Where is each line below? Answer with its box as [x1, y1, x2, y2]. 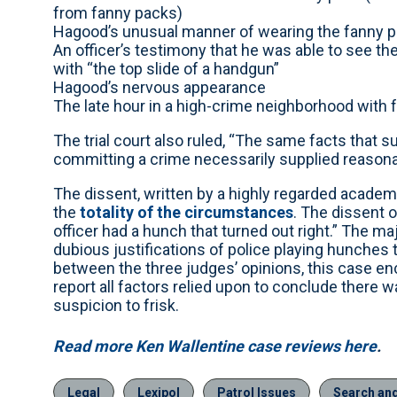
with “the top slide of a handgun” [53, 58, 279, 78]
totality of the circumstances [80, 202, 293, 222]
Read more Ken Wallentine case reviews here [53, 336, 377, 355]
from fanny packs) [53, 3, 183, 22]
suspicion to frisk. [53, 295, 179, 315]
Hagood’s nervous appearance [53, 77, 266, 97]
